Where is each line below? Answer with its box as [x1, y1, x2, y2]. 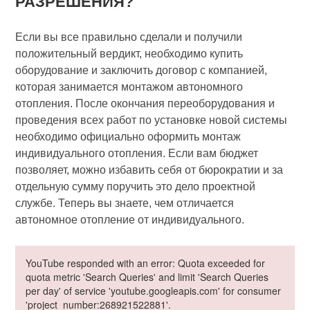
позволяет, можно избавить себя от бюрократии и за [15, 163, 284, 176]
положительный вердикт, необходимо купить [15, 47, 244, 60]
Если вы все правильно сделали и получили [15, 30, 243, 43]
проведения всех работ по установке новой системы [15, 113, 288, 126]
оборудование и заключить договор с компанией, [15, 64, 268, 76]
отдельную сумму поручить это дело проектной [15, 180, 256, 192]
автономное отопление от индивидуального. [15, 213, 245, 226]
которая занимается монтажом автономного [15, 80, 244, 93]
